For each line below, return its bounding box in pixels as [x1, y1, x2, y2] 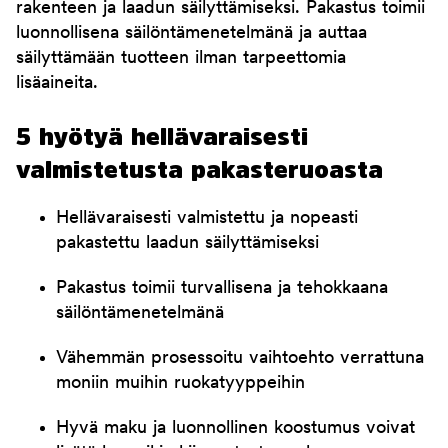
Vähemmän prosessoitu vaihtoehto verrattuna [56, 349, 424, 369]
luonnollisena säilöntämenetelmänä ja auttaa [16, 24, 367, 44]
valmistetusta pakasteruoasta [16, 157, 383, 182]
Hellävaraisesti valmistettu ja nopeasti [56, 209, 358, 229]
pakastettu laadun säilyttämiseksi [56, 234, 319, 254]
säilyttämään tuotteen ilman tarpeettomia [16, 49, 346, 69]
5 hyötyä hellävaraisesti [16, 124, 308, 149]
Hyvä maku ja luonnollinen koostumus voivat [56, 419, 415, 439]
